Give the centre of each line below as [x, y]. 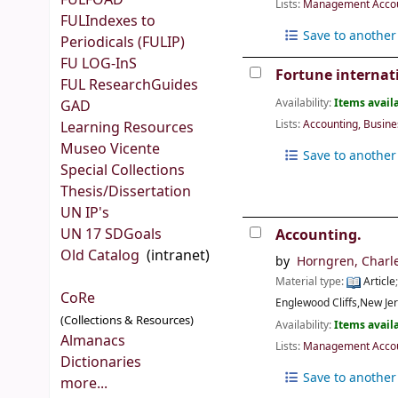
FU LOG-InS [99, 64]
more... [84, 384]
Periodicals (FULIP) [123, 43]
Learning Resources [127, 128]
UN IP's [87, 213]
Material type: [311, 282]
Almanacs [93, 341]
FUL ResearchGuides [129, 85]
